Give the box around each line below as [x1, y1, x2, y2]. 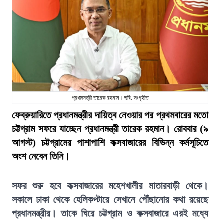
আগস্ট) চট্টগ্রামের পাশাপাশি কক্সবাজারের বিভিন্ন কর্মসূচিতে [12, 137, 208, 148]
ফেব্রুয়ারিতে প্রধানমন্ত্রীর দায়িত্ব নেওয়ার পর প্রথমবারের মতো [12, 110, 208, 120]
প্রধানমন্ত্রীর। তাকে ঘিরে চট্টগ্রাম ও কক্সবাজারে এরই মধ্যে [12, 208, 208, 219]
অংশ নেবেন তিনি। [12, 151, 70, 162]
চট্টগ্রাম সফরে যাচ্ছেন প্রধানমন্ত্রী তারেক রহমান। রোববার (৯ [12, 123, 208, 134]
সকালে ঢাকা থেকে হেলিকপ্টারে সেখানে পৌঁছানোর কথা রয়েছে [12, 194, 208, 205]
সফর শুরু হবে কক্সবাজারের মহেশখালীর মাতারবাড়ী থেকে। [12, 180, 208, 191]
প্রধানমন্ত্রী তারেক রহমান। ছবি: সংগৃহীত [71, 94, 149, 101]
